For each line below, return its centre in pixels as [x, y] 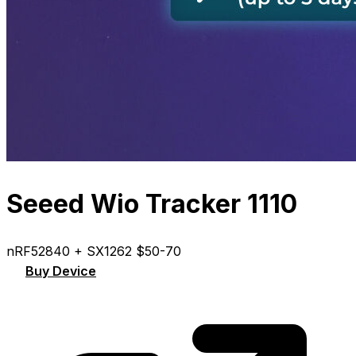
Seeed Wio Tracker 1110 [152, 204]
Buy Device [61, 271]
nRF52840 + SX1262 [71, 251]
